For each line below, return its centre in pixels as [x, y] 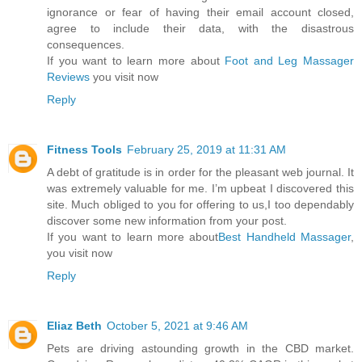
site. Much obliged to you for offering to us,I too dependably [200, 205]
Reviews [68, 77]
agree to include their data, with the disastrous [200, 29]
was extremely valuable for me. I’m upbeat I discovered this [200, 189]
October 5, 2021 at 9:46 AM [177, 326]
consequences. [86, 45]
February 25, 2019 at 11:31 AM [206, 150]
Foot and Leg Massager [290, 61]
